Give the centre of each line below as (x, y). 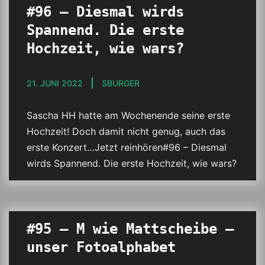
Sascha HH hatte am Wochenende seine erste (128, 115)
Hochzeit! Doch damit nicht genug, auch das (126, 131)
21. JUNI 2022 (55, 83)
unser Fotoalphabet (101, 247)
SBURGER (121, 83)
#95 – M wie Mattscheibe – (130, 229)
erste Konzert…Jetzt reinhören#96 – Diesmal (127, 147)
